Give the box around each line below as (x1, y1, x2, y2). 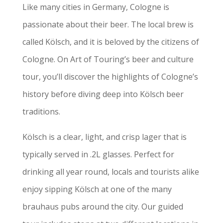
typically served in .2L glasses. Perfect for (22, 148, 174, 160)
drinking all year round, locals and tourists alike (22, 166, 199, 177)
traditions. (22, 106, 60, 117)
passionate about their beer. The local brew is (22, 18, 194, 30)
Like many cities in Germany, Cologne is (22, 1, 169, 12)
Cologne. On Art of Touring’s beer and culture (22, 53, 194, 65)
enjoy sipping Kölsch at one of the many (22, 183, 172, 195)
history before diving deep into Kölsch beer (22, 88, 184, 100)
